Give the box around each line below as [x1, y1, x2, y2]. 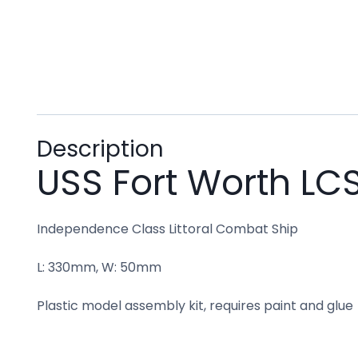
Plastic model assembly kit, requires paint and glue [37, 296, 353, 315]
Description [37, 133, 164, 165]
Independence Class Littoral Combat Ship [37, 219, 298, 238]
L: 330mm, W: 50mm [37, 257, 161, 276]
